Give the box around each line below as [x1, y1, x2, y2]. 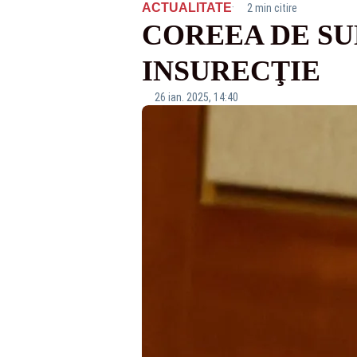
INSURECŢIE [141, 55, 320, 87]
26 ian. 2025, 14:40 [154, 91, 238, 104]
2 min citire [246, 2, 297, 14]
